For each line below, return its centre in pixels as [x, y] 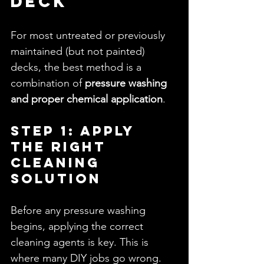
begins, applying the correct [78, 226]
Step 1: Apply [75, 131]
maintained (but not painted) [79, 51]
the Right [61, 147]
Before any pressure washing [80, 210]
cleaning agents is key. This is [81, 242]
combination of [48, 83]
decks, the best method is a [77, 67]
